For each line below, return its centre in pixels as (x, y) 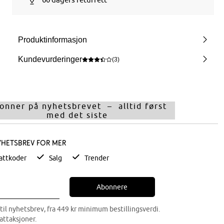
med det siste (77, 115)
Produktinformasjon (53, 40)
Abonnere (112, 187)
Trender (96, 158)
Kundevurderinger (50, 59)
